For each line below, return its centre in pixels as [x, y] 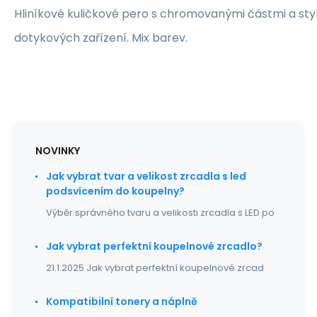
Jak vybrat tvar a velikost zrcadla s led [146, 176]
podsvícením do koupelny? [115, 191]
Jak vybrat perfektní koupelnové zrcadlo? [154, 246]
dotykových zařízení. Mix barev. [101, 38]
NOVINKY [58, 151]
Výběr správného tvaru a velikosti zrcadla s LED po [160, 213]
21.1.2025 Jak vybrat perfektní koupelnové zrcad [155, 268]
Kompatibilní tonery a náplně [122, 301]
